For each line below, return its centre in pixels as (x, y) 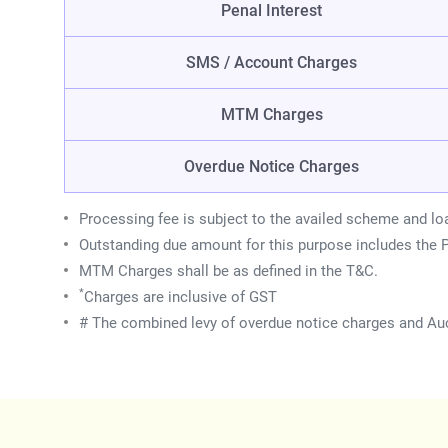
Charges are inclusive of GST (180, 297)
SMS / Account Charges (271, 63)
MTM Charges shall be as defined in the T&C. (228, 271)
